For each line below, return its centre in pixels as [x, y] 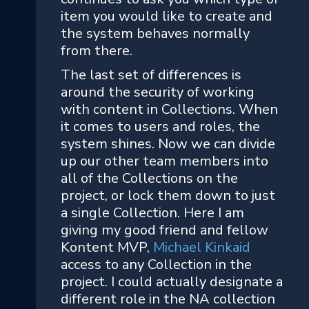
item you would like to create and [167, 16]
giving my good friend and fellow [165, 230]
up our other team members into [165, 161]
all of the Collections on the [149, 178]
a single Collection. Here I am [152, 212]
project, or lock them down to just [168, 195]
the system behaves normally [155, 33]
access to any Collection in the [156, 264]
